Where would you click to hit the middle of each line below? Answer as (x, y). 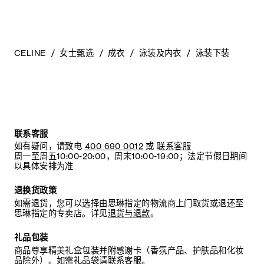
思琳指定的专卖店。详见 (61, 214)
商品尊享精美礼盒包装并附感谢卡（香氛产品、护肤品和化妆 (129, 250)
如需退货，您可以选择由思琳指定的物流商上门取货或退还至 (129, 204)
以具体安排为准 (44, 166)
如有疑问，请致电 (48, 146)
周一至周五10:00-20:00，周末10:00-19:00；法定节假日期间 (131, 156)
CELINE (30, 53)
